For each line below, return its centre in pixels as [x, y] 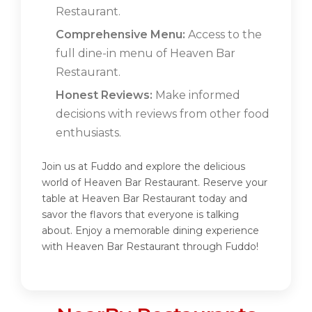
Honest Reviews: [104, 95]
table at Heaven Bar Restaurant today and [145, 199]
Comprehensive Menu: [120, 35]
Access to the [224, 35]
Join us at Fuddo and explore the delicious [143, 167]
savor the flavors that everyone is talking [140, 215]
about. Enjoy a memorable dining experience [150, 231]
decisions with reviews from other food [163, 114]
